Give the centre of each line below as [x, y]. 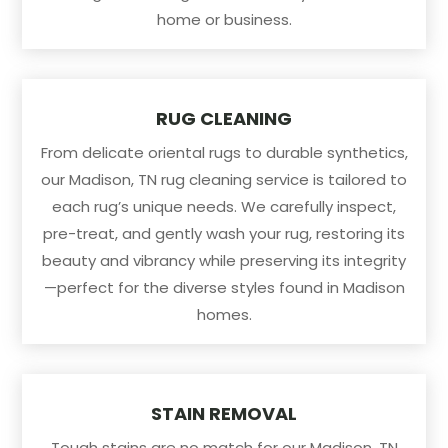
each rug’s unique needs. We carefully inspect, [224, 206]
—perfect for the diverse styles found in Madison [224, 287]
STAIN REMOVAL [224, 413]
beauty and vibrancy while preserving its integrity [224, 260]
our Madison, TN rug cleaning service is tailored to [224, 179]
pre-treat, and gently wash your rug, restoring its [224, 233]
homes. [224, 314]
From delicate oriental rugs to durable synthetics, [224, 152]
